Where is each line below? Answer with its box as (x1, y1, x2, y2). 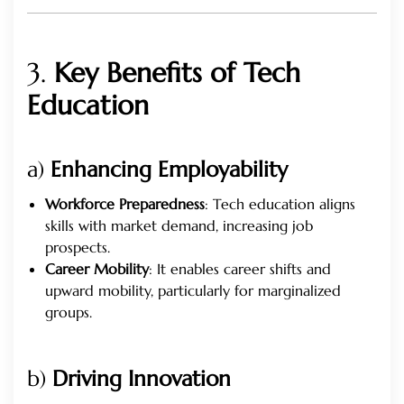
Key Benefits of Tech (54, 56, 300, 90)
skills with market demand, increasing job (45, 216, 313, 235)
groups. (45, 303, 92, 322)
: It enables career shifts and (149, 260, 331, 279)
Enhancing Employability (50, 156, 288, 184)
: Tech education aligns (205, 195, 355, 214)
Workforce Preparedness (45, 195, 205, 214)
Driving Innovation (52, 365, 231, 393)
